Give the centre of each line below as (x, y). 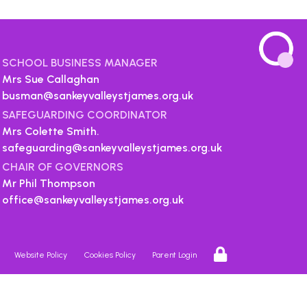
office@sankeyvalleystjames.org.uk (93, 200)
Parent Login (175, 255)
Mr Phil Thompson (48, 183)
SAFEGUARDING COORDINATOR (84, 115)
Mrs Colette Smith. (50, 131)
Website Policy (41, 255)
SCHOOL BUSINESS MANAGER (79, 63)
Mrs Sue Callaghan (50, 79)
